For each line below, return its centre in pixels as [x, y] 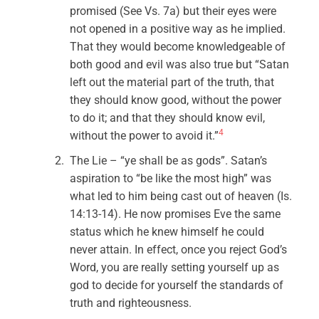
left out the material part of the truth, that [172, 82]
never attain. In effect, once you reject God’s [179, 250]
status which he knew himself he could [167, 232]
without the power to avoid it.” [145, 136]
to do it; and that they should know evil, [168, 118]
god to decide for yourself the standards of [177, 285]
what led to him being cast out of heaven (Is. [181, 196]
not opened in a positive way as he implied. [178, 29]
